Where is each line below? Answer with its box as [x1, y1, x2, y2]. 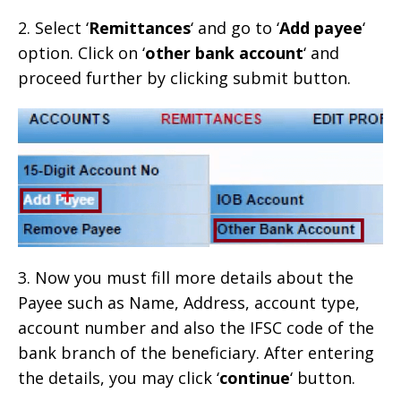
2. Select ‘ [18, 17, 89, 39]
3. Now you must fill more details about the [18, 266, 354, 288]
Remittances [89, 17, 191, 39]
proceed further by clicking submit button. [18, 67, 351, 90]
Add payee [279, 17, 363, 39]
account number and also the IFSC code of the [18, 316, 374, 338]
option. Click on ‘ [18, 42, 145, 64]
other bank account [145, 42, 303, 64]
